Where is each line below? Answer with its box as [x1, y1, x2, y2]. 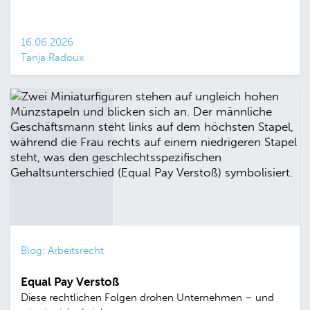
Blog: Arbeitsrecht [21, 244, 104, 257]
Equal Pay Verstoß [21, 274, 119, 289]
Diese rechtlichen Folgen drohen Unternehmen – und [21, 291, 274, 304]
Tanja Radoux [21, 51, 84, 64]
